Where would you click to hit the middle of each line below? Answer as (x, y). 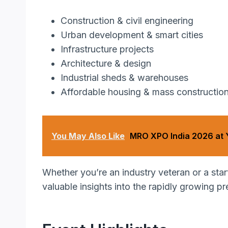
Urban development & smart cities (132, 35)
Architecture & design (106, 63)
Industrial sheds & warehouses (124, 77)
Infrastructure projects (107, 49)
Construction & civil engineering (127, 20)
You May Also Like (88, 136)
